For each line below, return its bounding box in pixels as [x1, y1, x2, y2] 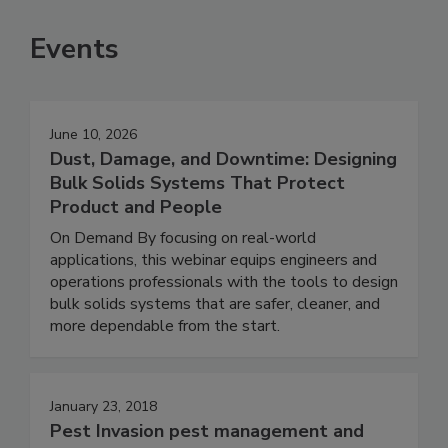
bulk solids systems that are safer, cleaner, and [50, 293, 380, 316]
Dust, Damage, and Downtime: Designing [50, 147, 397, 172]
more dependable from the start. [50, 315, 280, 338]
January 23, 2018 [50, 397, 157, 417]
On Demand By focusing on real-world [50, 227, 316, 250]
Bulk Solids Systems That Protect [50, 171, 345, 196]
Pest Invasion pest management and [50, 419, 364, 444]
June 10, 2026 [50, 125, 137, 145]
